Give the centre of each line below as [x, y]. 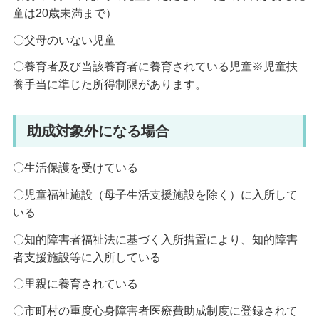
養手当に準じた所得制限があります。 [109, 85]
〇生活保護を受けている [75, 167]
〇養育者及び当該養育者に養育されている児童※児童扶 [155, 67]
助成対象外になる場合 [98, 131]
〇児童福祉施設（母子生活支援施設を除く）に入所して [155, 194]
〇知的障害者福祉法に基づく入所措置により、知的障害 [155, 239]
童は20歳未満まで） [64, 13]
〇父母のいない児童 [64, 40]
